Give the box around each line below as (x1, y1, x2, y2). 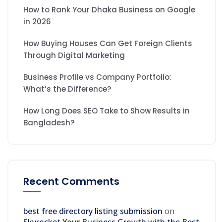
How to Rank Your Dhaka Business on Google (23, 4, 195, 15)
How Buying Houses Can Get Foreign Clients (23, 38, 192, 49)
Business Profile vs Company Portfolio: (23, 72, 171, 83)
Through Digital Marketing (23, 50, 125, 61)
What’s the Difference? (23, 84, 111, 95)
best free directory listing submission (23, 206, 163, 217)
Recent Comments (23, 174, 119, 189)
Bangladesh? (23, 117, 74, 128)
